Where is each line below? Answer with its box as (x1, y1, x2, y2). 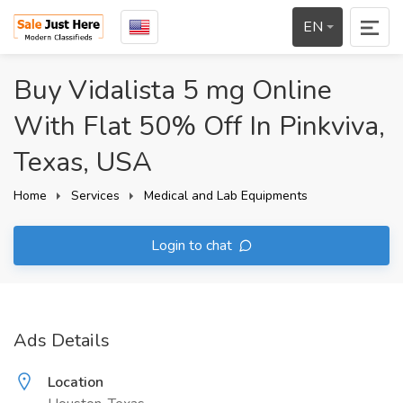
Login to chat (150, 236, 236, 255)
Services (71, 187, 120, 204)
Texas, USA (13, 144, 152, 181)
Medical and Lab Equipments (144, 187, 308, 204)
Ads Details (13, 328, 110, 353)
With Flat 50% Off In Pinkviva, (13, 108, 385, 145)
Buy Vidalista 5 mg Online (13, 72, 332, 109)
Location (48, 372, 103, 392)
